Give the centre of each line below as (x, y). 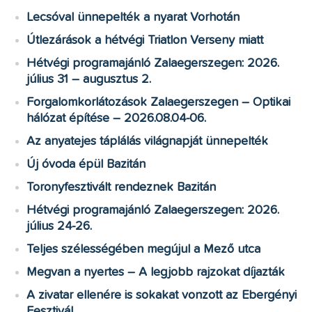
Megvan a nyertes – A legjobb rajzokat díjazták (156, 272)
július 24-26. (60, 226)
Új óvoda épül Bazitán (86, 164)
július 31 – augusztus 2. (89, 79)
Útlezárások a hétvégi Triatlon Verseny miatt (145, 40)
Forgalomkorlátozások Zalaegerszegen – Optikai (159, 102)
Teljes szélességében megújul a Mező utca (144, 249)
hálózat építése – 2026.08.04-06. (117, 118)
